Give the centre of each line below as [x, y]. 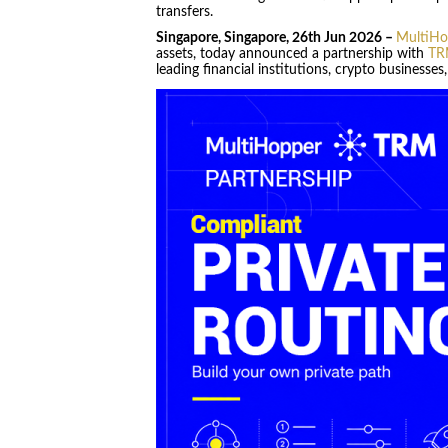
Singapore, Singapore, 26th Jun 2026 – [275, 38]
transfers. [184, 11]
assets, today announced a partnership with [291, 54]
